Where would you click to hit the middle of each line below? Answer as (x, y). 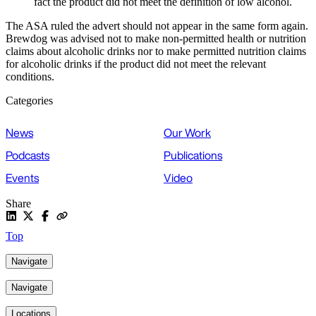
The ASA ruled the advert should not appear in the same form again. (157, 26)
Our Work (187, 133)
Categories (29, 101)
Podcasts (28, 156)
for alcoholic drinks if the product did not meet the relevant (136, 64)
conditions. (30, 77)
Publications (193, 156)
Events (22, 178)
